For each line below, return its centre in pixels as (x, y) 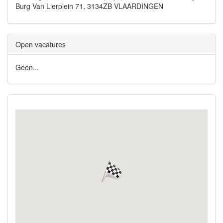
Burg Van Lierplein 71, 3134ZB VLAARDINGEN (89, 6)
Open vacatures (41, 44)
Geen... (27, 67)
